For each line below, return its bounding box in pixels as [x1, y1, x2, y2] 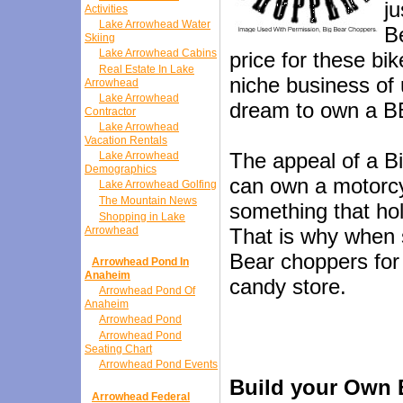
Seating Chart [85, 343, 152, 355]
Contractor [85, 105, 136, 118]
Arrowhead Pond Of [99, 284, 195, 297]
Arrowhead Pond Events [99, 358, 218, 371]
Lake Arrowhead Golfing [99, 178, 217, 191]
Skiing [85, 31, 115, 44]
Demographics [85, 163, 157, 175]
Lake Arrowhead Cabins [99, 47, 217, 59]
